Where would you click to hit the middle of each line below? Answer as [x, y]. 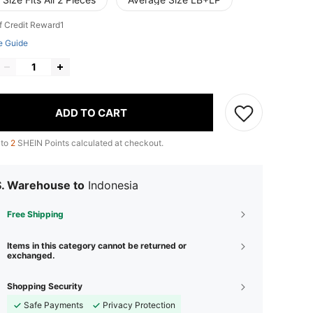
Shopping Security [45, 286]
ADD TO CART [91, 112]
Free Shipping [35, 214]
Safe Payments [53, 305]
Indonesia [113, 185]
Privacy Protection [139, 305]
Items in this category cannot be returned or [97, 246]
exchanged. [31, 255]
